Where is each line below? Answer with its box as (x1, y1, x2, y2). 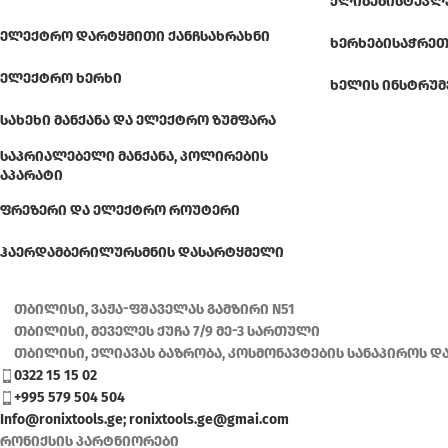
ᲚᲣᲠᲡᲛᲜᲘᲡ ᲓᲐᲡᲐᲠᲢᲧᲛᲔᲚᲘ (99, 244, 284, 262)
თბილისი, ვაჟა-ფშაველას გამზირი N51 (14, 300, 295, 318)
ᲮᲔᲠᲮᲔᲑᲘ (330, 35, 392, 53)
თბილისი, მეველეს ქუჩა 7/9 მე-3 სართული (14, 322, 320, 340)
